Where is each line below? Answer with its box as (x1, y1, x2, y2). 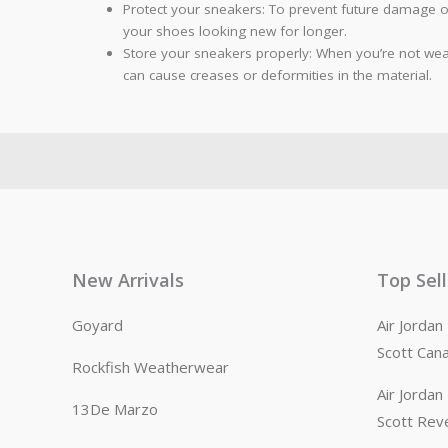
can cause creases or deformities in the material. (122, 66, 432, 85)
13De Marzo (72, 398, 158, 419)
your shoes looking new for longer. (122, 22, 347, 41)
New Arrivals (72, 267, 184, 292)
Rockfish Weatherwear (72, 356, 229, 377)
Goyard (72, 314, 123, 335)
